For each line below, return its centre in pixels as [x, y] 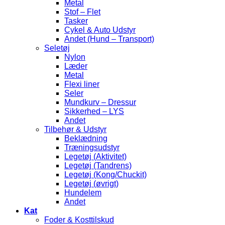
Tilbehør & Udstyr [75, 130]
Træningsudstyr [92, 148]
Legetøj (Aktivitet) [95, 157]
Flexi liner [82, 84]
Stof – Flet [82, 12]
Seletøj [57, 48]
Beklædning [86, 139]
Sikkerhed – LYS [94, 111]
